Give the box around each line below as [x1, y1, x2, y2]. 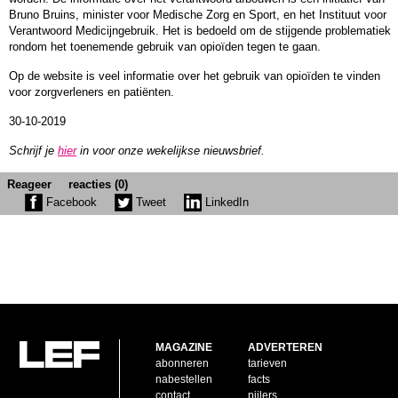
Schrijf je [9, 143, 58, 157]
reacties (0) [68, 177, 128, 191]
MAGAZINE [155, 341, 213, 354]
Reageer [7, 177, 52, 191]
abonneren [155, 357, 210, 370]
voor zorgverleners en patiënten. [9, 84, 174, 99]
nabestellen [155, 373, 213, 386]
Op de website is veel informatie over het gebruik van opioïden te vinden [9, 68, 380, 83]
